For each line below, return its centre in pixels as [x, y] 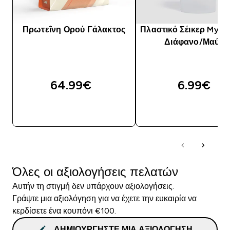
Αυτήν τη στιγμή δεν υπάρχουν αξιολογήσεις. [93, 186]
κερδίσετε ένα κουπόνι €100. [64, 210]
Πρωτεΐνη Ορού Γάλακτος [74, 29]
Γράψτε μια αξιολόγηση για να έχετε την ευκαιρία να [104, 198]
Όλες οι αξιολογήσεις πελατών [95, 171]
